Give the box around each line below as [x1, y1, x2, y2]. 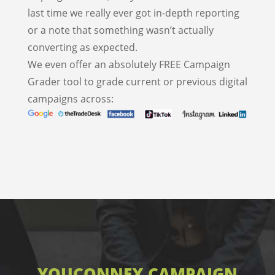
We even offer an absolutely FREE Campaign [27, 58, 230, 71]
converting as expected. [27, 41, 137, 54]
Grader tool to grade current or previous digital [27, 75, 247, 88]
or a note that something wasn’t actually [27, 23, 214, 37]
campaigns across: [27, 92, 114, 106]
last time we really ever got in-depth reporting [27, 6, 239, 20]
